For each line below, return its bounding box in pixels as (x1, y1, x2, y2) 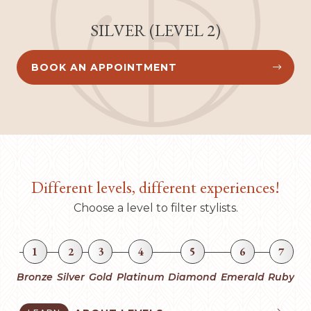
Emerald (220, 271, 264, 284)
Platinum (116, 271, 165, 284)
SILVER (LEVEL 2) (90, 19, 221, 42)
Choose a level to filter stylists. (73, 201, 238, 215)
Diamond (168, 271, 217, 284)
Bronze (17, 271, 53, 284)
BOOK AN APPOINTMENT (31, 61, 177, 74)
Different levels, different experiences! (31, 176, 280, 199)
